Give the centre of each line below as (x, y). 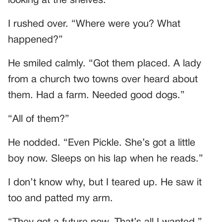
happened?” (35, 40)
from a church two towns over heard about (103, 80)
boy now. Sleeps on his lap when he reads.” (106, 159)
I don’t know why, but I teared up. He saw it (105, 183)
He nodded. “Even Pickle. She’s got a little (102, 143)
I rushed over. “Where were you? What (94, 25)
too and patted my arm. (60, 199)
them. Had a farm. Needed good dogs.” (96, 96)
